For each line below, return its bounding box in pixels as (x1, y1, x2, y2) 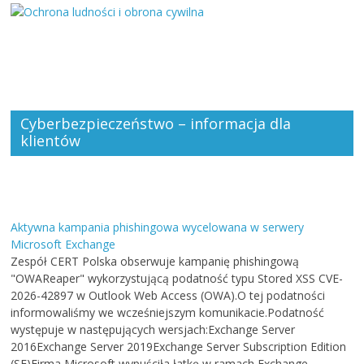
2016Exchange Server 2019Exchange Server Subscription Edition (11, 339, 347, 354)
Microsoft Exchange (11, 236, 116, 252)
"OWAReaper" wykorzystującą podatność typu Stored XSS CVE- (11, 271, 344, 286)
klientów (20, 131, 81, 150)
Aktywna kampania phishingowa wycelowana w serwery (11, 219, 305, 235)
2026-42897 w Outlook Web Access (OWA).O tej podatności (11, 288, 326, 303)
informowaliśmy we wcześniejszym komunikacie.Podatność (11, 305, 325, 320)
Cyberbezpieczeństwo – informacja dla (20, 114, 292, 133)
